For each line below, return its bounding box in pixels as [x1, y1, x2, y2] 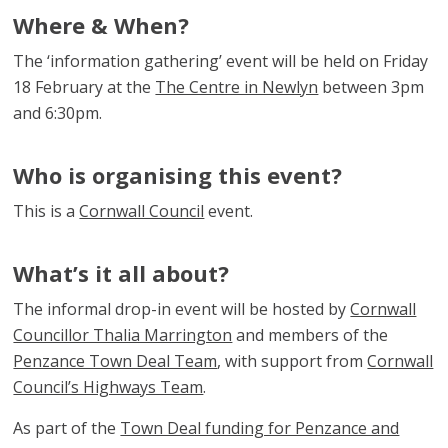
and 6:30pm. [13, 101, 103, 124]
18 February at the [13, 75, 156, 98]
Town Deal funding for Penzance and [120, 416, 400, 439]
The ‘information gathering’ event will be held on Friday [13, 49, 429, 72]
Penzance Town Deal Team [13, 349, 218, 372]
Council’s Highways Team [13, 375, 204, 398]
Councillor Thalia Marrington [13, 323, 233, 346]
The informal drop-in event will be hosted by [13, 297, 351, 320]
